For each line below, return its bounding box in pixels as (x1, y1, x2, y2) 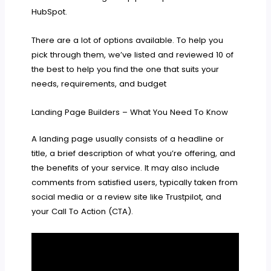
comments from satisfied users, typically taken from (31, 177, 238, 189)
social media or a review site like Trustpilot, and (31, 191, 222, 203)
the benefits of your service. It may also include (31, 162, 220, 174)
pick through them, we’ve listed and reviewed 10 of (31, 49, 234, 61)
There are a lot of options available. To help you (31, 34, 224, 47)
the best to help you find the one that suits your (31, 64, 220, 76)
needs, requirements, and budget (31, 78, 167, 90)
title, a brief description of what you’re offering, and (31, 148, 236, 160)
